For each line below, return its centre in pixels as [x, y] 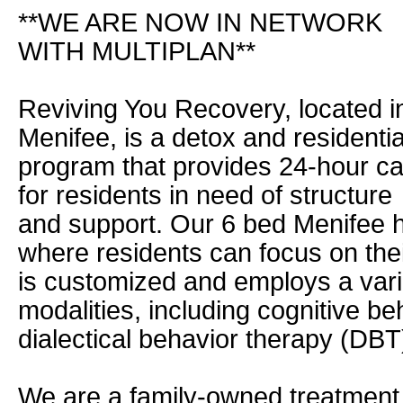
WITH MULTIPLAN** [137, 51]
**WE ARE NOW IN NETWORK [200, 22]
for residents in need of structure [205, 195]
